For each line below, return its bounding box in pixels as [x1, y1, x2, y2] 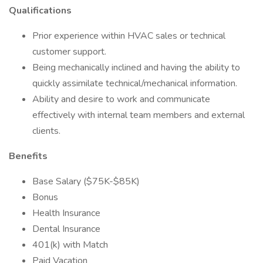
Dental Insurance [32, 222, 100, 235]
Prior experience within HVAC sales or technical [32, 29, 225, 42]
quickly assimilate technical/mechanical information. [32, 77, 237, 90]
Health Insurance [32, 207, 100, 220]
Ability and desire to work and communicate [32, 93, 210, 106]
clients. [32, 124, 60, 137]
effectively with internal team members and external [32, 109, 245, 122]
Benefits [9, 150, 48, 163]
